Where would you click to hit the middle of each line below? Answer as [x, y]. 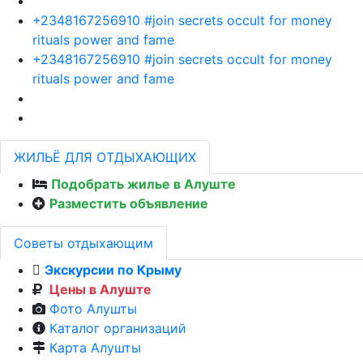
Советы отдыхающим [83, 243]
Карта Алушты [95, 348]
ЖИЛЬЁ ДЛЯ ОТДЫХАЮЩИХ [105, 158]
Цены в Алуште [100, 290]
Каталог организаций [118, 329]
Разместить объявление [129, 204]
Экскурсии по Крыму [113, 270]
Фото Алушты [93, 309]
